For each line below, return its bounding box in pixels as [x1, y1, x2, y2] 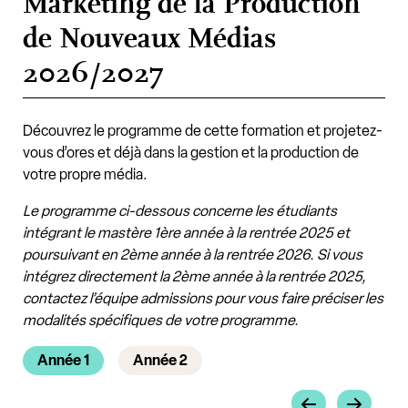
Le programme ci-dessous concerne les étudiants [23, 202, 337, 220]
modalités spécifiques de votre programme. [23, 311, 299, 330]
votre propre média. [23, 166, 148, 184]
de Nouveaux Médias [23, 21, 276, 56]
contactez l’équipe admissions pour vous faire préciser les [23, 290, 383, 308]
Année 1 [37, 352, 89, 370]
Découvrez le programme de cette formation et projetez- [23, 122, 382, 140]
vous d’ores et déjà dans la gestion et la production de [23, 144, 359, 162]
